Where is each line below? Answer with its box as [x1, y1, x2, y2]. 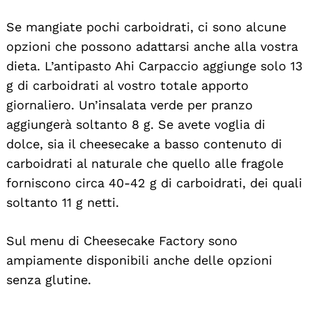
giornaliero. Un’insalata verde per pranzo [6, 97, 253, 112]
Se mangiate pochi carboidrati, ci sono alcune [6, 19, 286, 34]
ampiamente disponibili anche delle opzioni [6, 252, 272, 267]
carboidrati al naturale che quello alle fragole [6, 155, 283, 171]
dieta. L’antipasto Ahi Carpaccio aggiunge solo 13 [6, 58, 303, 73]
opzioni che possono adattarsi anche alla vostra [6, 38, 298, 54]
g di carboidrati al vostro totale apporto [6, 77, 249, 93]
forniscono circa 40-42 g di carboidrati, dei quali [6, 175, 302, 190]
